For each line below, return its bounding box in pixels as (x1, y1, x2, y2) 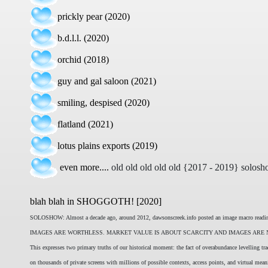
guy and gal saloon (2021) (57, 75, 156, 86)
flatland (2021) (57, 118, 113, 129)
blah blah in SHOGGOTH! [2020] (30, 196, 162, 206)
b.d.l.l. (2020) (57, 32, 109, 43)
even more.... (57, 162, 109, 172)
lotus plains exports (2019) (57, 140, 157, 151)
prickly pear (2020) (57, 11, 130, 22)
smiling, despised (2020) (57, 97, 150, 108)
